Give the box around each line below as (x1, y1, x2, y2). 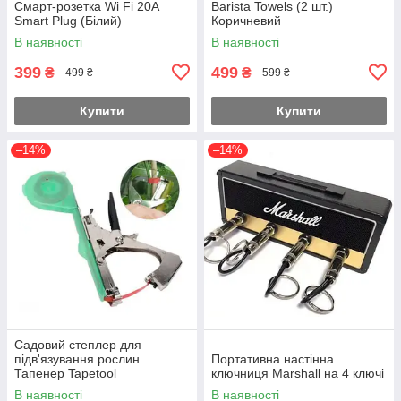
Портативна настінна (211, 351, 334, 366)
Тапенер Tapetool (14, 365, 116, 380)
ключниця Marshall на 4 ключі (211, 365, 384, 380)
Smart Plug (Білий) (14, 13, 122, 28)
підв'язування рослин (14, 351, 140, 366)
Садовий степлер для (14, 337, 141, 352)
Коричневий (211, 13, 281, 28)
